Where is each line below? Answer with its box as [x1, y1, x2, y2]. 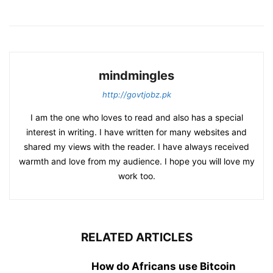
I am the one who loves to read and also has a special [30, 112, 243, 123]
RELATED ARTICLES [80, 230, 193, 245]
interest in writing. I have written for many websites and [26, 127, 247, 138]
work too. [118, 171, 155, 182]
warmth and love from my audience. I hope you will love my [18, 156, 255, 167]
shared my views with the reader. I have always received [24, 141, 249, 152]
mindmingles [99, 68, 174, 83]
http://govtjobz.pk [102, 90, 171, 100]
